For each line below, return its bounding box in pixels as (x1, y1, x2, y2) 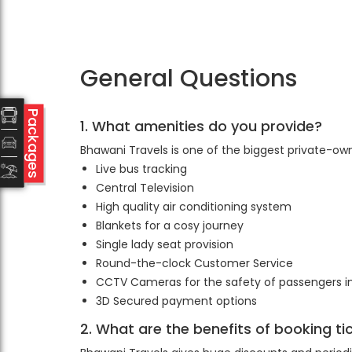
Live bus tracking (96, 161, 190, 177)
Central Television (96, 180, 194, 196)
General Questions (80, 62, 310, 95)
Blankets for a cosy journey (96, 218, 244, 233)
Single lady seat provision (96, 236, 233, 252)
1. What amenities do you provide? (80, 116, 330, 136)
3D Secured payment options (96, 293, 257, 309)
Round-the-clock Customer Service (96, 255, 293, 271)
